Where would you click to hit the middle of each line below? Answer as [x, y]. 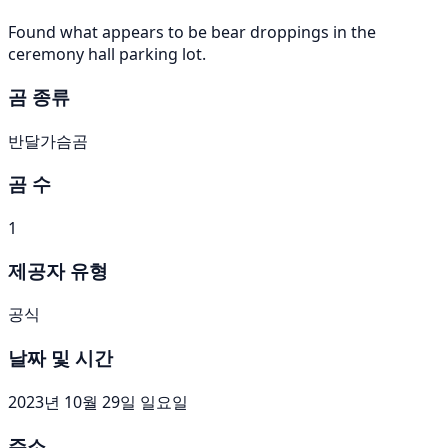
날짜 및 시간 [60, 358]
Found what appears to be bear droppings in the [192, 32]
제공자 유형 [58, 270]
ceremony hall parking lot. [107, 54]
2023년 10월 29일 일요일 [98, 401]
